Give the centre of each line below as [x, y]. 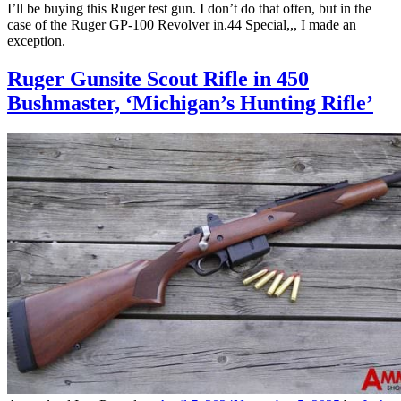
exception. [36, 41]
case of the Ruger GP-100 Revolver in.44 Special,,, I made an [182, 25]
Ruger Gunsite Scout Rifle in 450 [158, 79]
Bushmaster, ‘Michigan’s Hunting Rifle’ [190, 103]
